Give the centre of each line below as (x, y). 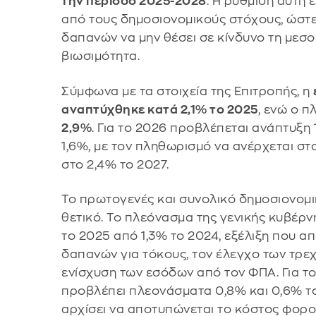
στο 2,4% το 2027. (115, 164)
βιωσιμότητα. (101, 56)
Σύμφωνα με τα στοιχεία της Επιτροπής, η (188, 91)
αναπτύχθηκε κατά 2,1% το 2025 (160, 109)
